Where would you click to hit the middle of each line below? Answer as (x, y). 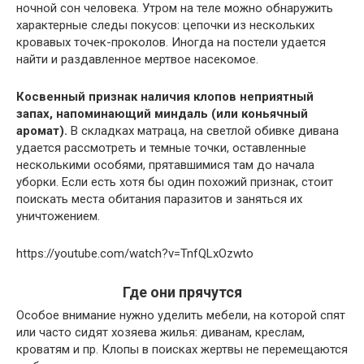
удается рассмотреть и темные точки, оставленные (161, 147)
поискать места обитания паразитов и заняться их (159, 199)
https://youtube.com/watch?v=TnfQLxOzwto (135, 253)
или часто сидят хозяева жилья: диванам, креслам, (160, 332)
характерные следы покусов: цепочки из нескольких (165, 25)
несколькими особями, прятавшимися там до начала (165, 165)
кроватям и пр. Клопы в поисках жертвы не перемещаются (182, 349)
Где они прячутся (182, 292)
